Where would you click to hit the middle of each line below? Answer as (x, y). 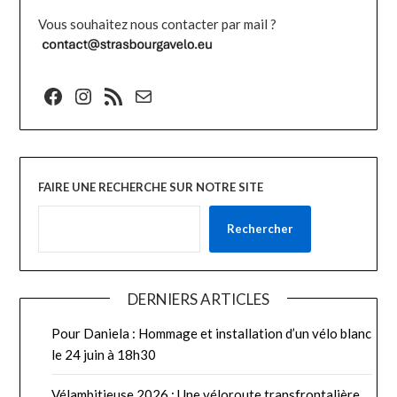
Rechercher (261, 229)
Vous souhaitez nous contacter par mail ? (158, 24)
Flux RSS (120, 95)
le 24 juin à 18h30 (104, 355)
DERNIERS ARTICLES (198, 300)
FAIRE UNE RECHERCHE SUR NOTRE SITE (151, 187)
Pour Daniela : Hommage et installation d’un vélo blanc (212, 334)
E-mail (152, 95)
